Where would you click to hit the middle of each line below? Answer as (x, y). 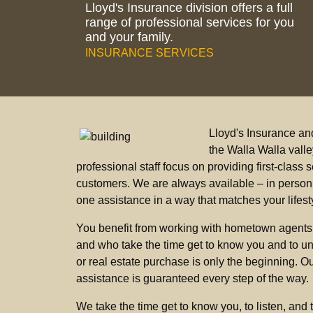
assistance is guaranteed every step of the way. (192, 279)
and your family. (129, 37)
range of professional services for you (190, 23)
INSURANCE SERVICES (150, 53)
